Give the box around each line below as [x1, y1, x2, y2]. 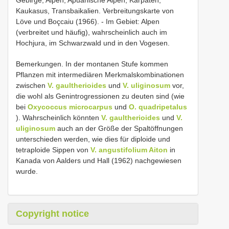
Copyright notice [16, 209, 89, 219]
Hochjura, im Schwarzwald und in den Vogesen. [16, 39, 170, 47]
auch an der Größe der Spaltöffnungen [55, 124, 183, 132]
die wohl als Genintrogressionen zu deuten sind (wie [16, 92, 185, 100]
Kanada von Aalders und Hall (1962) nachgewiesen [16, 156, 181, 165]
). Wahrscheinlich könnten [16, 113, 101, 122]
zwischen [16, 81, 48, 89]
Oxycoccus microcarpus [28, 103, 112, 111]
